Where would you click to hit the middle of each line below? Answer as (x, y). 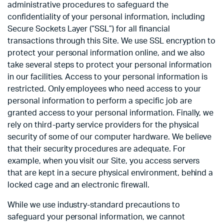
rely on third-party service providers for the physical (103, 125)
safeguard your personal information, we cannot (96, 217)
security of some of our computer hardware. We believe (110, 137)
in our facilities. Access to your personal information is (108, 77)
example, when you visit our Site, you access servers (104, 161)
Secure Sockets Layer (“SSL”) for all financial (89, 29)
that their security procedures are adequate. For (96, 149)
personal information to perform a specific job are (100, 101)
